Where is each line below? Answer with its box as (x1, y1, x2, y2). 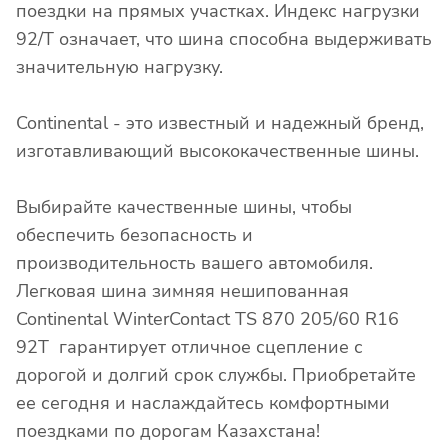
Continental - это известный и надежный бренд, (16, 111, 424, 136)
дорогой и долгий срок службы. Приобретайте (16, 363, 416, 388)
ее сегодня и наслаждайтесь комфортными (16, 391, 390, 416)
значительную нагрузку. (16, 55, 223, 80)
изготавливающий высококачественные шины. (16, 139, 419, 164)
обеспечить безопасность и (16, 223, 253, 248)
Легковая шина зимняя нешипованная (16, 279, 349, 304)
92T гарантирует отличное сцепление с (16, 335, 363, 360)
